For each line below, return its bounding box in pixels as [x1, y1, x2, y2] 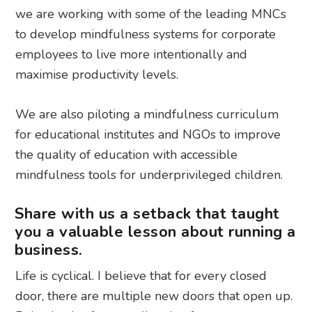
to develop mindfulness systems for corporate [15, 26, 276, 43]
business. [15, 240, 83, 261]
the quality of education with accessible [15, 146, 238, 164]
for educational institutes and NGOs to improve [15, 126, 281, 143]
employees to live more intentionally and [15, 46, 248, 63]
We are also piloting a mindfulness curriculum [15, 106, 279, 123]
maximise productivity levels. [15, 66, 179, 84]
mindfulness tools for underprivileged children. [15, 166, 283, 184]
